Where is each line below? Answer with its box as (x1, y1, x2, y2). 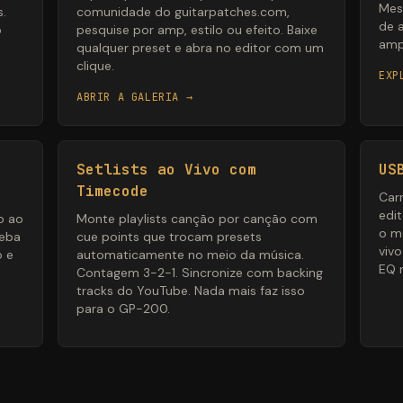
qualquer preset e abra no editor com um (76, 40, 324, 57)
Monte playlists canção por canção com (76, 210, 318, 228)
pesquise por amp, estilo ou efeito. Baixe (76, 22, 318, 39)
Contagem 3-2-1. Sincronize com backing (76, 264, 323, 282)
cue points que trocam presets (76, 228, 262, 246)
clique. (76, 58, 114, 75)
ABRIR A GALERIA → (76, 90, 193, 105)
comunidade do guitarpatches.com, (76, 4, 290, 21)
